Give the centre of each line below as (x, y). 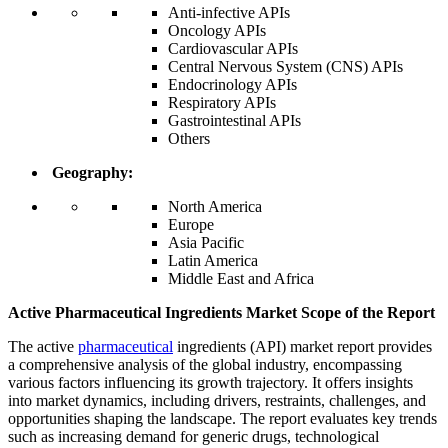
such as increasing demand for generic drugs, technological (193, 437)
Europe (191, 225)
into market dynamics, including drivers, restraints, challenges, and (217, 401)
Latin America (213, 261)
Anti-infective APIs (229, 13)
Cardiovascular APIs (233, 49)
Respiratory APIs (222, 103)
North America (215, 207)
